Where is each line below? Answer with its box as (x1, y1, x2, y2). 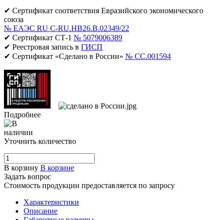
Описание (24, 206, 57, 215)
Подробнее (4, 110, 41, 119)
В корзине (40, 163, 74, 172)
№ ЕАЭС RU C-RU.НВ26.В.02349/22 (4, 24, 129, 32)
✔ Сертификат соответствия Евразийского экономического (4, 6, 203, 15)
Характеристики (24, 197, 79, 206)
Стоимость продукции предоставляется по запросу (4, 181, 175, 190)
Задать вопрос (4, 172, 51, 181)
